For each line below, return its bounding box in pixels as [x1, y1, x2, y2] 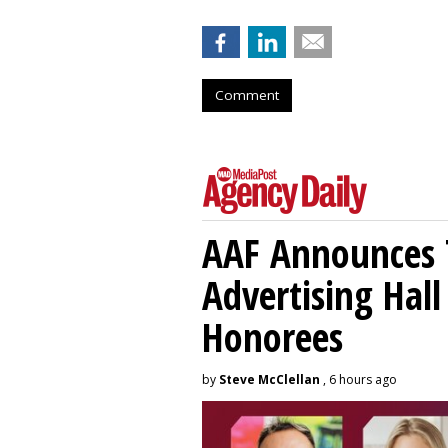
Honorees [202, 309, 343, 363]
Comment [215, 85, 279, 104]
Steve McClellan [219, 370, 320, 388]
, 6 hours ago [320, 370, 397, 388]
